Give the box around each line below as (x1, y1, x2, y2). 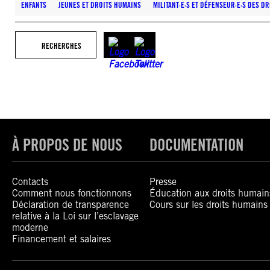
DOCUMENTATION (149, 135, 244, 154)
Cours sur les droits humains (149, 199, 268, 210)
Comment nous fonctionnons (12, 187, 131, 199)
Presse (149, 176, 177, 187)
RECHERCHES (42, 41, 81, 51)
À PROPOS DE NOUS (12, 135, 122, 154)
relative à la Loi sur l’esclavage (12, 210, 139, 222)
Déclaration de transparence (12, 199, 129, 210)
